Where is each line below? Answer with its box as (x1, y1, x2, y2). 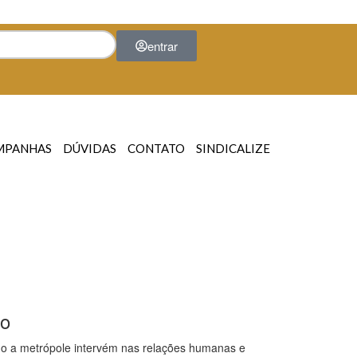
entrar (147, 37, 178, 54)
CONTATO (127, 141, 185, 155)
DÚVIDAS (63, 141, 116, 155)
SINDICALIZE (196, 141, 270, 155)
